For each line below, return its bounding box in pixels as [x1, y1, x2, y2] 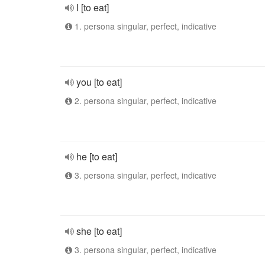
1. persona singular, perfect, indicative [72, 20, 216, 32]
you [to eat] [76, 75, 122, 89]
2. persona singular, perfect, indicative [72, 95, 216, 106]
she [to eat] [76, 224, 122, 238]
